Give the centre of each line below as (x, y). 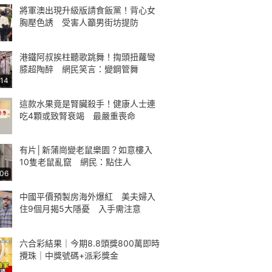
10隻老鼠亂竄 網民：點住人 (75, 162)
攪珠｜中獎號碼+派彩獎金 (69, 255)
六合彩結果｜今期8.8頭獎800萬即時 (90, 243)
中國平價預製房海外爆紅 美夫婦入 (87, 196)
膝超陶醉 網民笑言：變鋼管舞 (79, 69)
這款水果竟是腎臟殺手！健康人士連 (87, 103)
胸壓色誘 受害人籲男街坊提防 (79, 22)
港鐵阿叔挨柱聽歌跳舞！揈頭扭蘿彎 (87, 56)
